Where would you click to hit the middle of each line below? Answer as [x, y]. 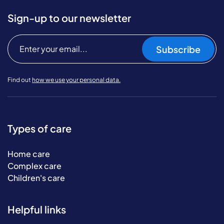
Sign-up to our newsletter [69, 18]
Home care [29, 154]
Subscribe [178, 49]
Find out [20, 80]
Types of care [39, 128]
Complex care [34, 166]
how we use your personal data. [76, 80]
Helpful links [37, 209]
